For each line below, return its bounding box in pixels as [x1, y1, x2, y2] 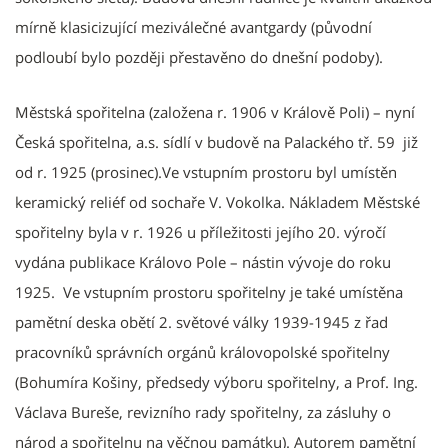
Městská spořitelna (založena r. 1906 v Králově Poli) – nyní [15, 101, 415, 122]
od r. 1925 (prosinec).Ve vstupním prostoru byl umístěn [15, 161, 397, 182]
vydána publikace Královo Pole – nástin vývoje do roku [15, 251, 391, 272]
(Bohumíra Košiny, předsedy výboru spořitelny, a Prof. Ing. [15, 371, 418, 392]
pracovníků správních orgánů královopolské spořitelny [15, 341, 390, 362]
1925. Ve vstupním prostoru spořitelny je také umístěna [15, 281, 403, 302]
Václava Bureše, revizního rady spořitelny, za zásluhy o [15, 401, 391, 422]
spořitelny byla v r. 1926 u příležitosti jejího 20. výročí [15, 221, 386, 242]
